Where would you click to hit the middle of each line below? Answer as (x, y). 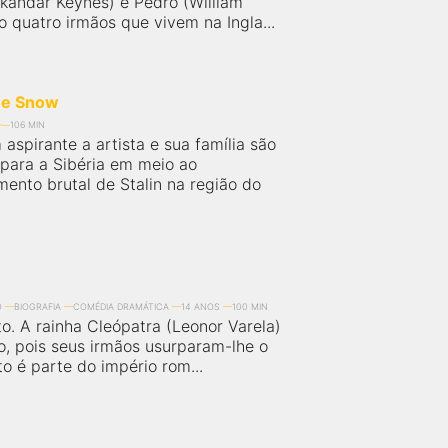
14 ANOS (200, 306)
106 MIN (27, 124)
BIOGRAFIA (37, 306)
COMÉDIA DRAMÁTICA (121, 306)
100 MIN (250, 306)
